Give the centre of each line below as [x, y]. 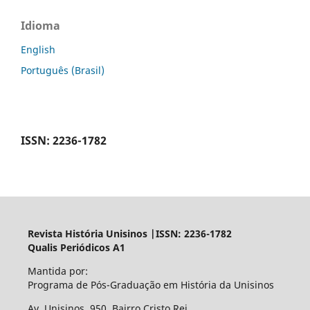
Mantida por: [57, 271]
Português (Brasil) [63, 70]
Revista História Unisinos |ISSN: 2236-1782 [129, 233]
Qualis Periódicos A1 [76, 247]
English [38, 50]
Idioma [40, 26]
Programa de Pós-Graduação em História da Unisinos [151, 284]
